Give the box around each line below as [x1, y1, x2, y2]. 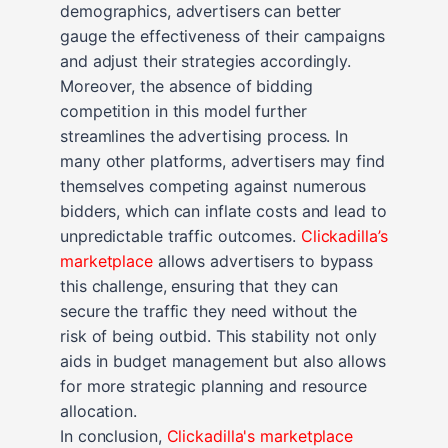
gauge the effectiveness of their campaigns [60, 25, 385, 46]
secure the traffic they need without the [60, 300, 357, 321]
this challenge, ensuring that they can [60, 275, 339, 296]
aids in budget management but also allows [60, 350, 386, 371]
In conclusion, [60, 425, 167, 446]
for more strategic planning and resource [60, 375, 367, 396]
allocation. [60, 400, 137, 421]
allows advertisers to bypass [152, 250, 374, 271]
